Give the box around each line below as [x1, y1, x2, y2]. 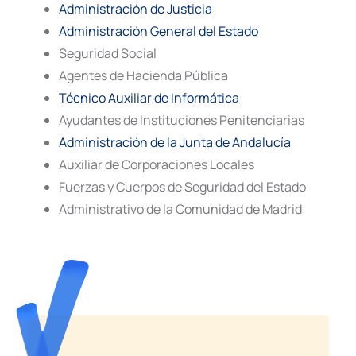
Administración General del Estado [59, 21, 258, 40]
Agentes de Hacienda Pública [59, 66, 228, 84]
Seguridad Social [59, 44, 157, 62]
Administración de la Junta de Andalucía [59, 133, 291, 151]
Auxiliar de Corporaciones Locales [59, 155, 254, 173]
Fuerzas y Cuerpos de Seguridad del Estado [59, 177, 306, 195]
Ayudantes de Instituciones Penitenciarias [59, 110, 304, 129]
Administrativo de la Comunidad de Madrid [59, 199, 302, 218]
